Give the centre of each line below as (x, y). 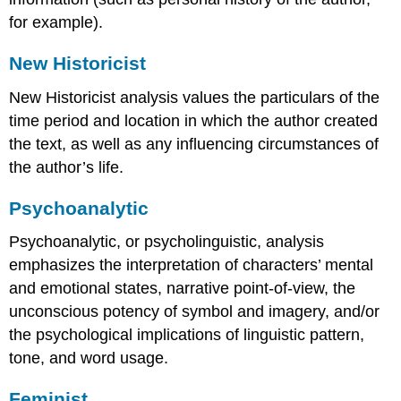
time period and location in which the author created (194, 120)
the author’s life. (67, 167)
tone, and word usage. (89, 358)
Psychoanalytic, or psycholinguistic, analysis (167, 242)
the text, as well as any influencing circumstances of (194, 144)
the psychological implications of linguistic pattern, (187, 335)
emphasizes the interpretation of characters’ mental (192, 265)
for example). (56, 23)
